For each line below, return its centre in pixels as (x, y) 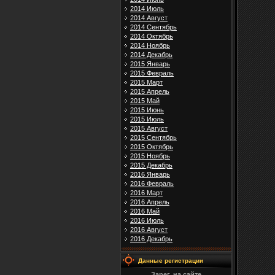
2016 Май (145, 211)
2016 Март (146, 193)
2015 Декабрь (151, 165)
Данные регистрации (171, 261)
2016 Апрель (150, 202)
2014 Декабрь (151, 55)
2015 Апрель (150, 92)
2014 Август (149, 18)
